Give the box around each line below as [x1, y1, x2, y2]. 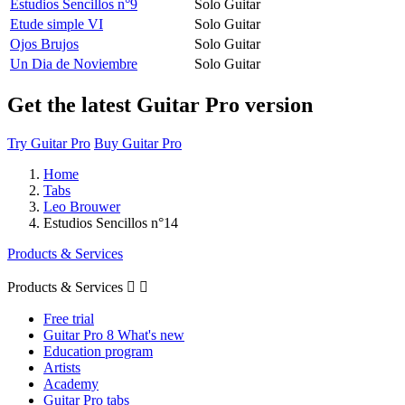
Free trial [43, 310, 94, 326]
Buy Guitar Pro [94, 135, 182, 151]
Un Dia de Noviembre [10, 55, 137, 71]
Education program [43, 343, 153, 359]
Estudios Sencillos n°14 [43, 214, 178, 231]
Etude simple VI [10, 15, 103, 32]
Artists [43, 359, 80, 375]
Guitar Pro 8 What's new [43, 326, 184, 343]
